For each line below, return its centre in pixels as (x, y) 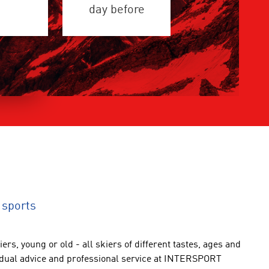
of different (147, 245)
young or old (47, 245)
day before (116, 10)
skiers (109, 245)
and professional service (101, 259)
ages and (222, 245)
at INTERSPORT (188, 259)
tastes (186, 245)
